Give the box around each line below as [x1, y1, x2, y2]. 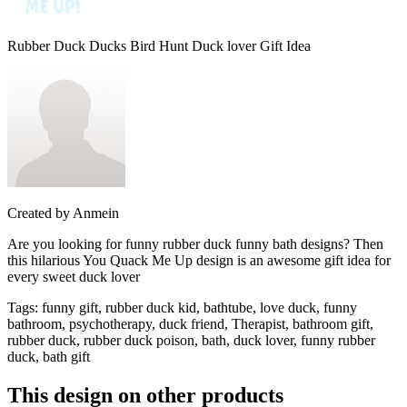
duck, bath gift [7, 362, 90, 379]
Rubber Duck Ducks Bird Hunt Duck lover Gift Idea [7, 52, 311, 68]
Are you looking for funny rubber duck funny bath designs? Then [7, 250, 383, 266]
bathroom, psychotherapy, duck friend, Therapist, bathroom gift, [7, 330, 373, 346]
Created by [7, 219, 70, 235]
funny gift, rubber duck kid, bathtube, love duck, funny [42, 313, 357, 330]
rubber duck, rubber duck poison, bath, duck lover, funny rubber [7, 346, 375, 362]
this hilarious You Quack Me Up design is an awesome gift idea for [7, 266, 391, 283]
